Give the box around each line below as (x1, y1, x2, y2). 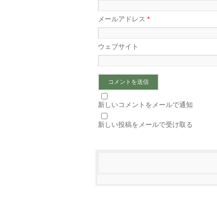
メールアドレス (98, 15, 147, 23)
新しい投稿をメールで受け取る (98, 120, 193, 128)
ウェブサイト (98, 42, 139, 50)
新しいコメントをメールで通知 (98, 100, 193, 108)
